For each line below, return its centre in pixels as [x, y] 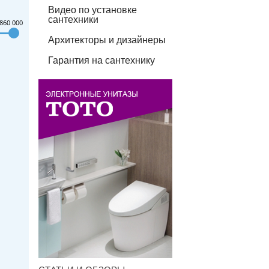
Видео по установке [92, 10]
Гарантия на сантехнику [101, 60]
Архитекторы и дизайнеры [107, 40]
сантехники [73, 20]
